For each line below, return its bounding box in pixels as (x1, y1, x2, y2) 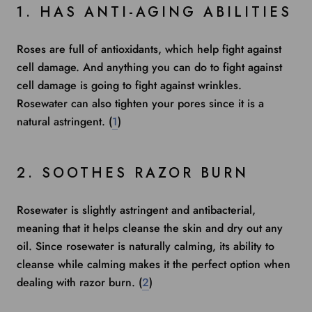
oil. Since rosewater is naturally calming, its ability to (17, 238, 274, 255)
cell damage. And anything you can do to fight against (17, 59, 282, 76)
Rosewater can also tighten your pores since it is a (17, 95, 264, 112)
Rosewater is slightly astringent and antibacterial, (17, 202, 256, 219)
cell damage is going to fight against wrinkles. (17, 77, 242, 94)
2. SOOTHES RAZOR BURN (17, 163, 249, 184)
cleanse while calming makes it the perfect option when (17, 256, 290, 273)
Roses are (17, 41, 69, 58)
